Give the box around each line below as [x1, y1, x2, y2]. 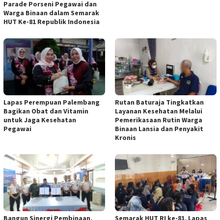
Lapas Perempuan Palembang [3, 97, 100, 107]
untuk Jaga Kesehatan [3, 115, 76, 124]
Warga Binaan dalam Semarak [3, 8, 99, 17]
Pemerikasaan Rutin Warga [115, 115, 202, 124]
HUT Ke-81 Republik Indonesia [3, 17, 100, 26]
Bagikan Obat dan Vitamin [3, 106, 88, 115]
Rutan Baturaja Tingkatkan [115, 97, 204, 107]
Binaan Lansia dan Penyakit [115, 124, 203, 133]
